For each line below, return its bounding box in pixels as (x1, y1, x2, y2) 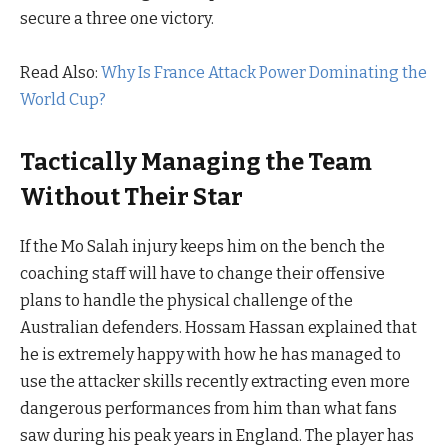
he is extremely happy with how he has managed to (20, 345, 401, 365)
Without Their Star (20, 183, 243, 212)
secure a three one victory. (20, 9, 214, 29)
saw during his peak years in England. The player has (20, 426, 414, 446)
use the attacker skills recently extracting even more (20, 372, 410, 392)
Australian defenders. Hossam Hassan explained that (20, 318, 417, 338)
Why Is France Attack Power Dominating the (101, 63, 427, 83)
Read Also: (20, 63, 101, 83)
